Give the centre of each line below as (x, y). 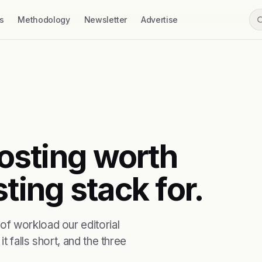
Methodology (44, 20)
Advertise (159, 20)
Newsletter (106, 20)
